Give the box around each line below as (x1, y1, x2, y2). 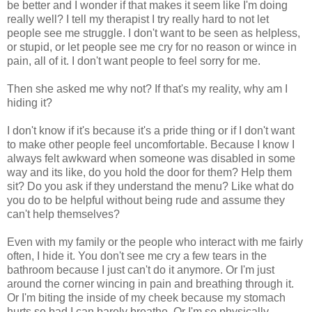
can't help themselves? (7, 208, 120, 220)
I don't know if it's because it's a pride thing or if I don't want (7, 124, 295, 136)
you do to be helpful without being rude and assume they (7, 194, 285, 206)
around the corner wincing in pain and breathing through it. (7, 277, 294, 290)
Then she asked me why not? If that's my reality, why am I (7, 82, 288, 95)
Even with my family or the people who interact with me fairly (7, 235, 303, 248)
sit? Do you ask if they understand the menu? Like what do (7, 180, 294, 192)
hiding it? (7, 96, 52, 109)
